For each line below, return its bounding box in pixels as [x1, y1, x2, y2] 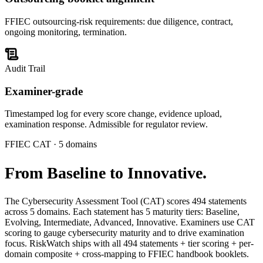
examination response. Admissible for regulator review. [5, 119, 208, 130]
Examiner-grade [5, 85, 83, 97]
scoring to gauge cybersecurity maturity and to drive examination [5, 227, 244, 238]
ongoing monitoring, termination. [5, 26, 127, 37]
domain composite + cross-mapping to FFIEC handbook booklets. [5, 248, 249, 259]
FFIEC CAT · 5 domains [5, 139, 97, 150]
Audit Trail [5, 63, 45, 73]
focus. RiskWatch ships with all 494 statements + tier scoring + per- [5, 238, 254, 248]
